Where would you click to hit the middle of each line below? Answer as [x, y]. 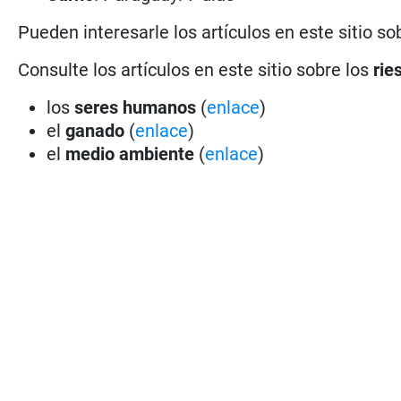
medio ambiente [132, 154]
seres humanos [136, 107]
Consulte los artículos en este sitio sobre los [196, 69]
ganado [95, 130]
